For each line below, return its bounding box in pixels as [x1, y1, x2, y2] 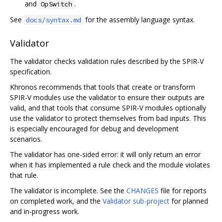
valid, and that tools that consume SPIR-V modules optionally [10, 103, 206, 112]
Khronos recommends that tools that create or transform [10, 82, 195, 92]
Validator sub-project [103, 196, 169, 206]
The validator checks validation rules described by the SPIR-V [10, 56, 204, 66]
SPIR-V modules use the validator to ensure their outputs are [10, 92, 205, 102]
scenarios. [10, 134, 42, 144]
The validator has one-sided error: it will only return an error [10, 149, 201, 159]
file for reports [159, 185, 207, 195]
